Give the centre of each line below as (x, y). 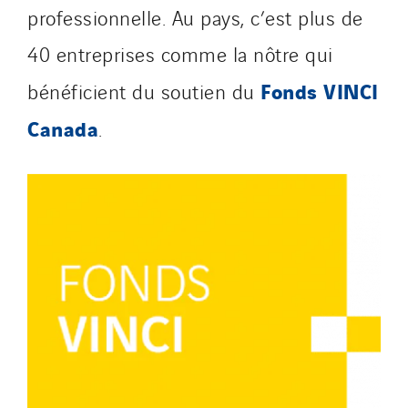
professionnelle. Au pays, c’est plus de (195, 17)
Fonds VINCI (320, 90)
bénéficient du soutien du (144, 91)
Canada (63, 127)
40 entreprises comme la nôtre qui (180, 53)
